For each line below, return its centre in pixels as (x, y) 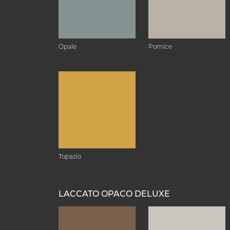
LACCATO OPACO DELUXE (114, 194)
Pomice (160, 46)
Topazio (70, 156)
